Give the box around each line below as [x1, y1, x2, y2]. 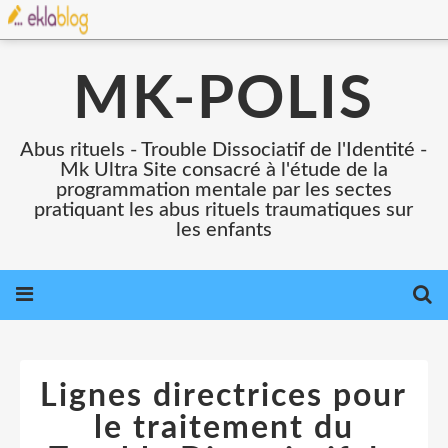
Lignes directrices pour [40, 380, 408, 412]
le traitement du [94, 412, 354, 444]
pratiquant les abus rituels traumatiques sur [34, 200, 414, 220]
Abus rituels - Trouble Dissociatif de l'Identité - [20, 140, 428, 160]
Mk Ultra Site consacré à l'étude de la [60, 160, 388, 180]
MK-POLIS [73, 70, 375, 130]
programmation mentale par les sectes [56, 180, 392, 200]
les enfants [176, 220, 272, 240]
